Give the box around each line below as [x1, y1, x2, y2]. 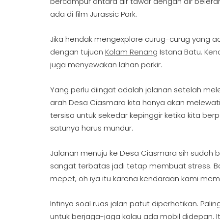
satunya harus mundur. [50, 123, 135, 133]
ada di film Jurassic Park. [50, 9, 139, 19]
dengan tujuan [50, 47, 105, 57]
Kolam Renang [105, 47, 158, 57]
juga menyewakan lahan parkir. [50, 59, 164, 70]
